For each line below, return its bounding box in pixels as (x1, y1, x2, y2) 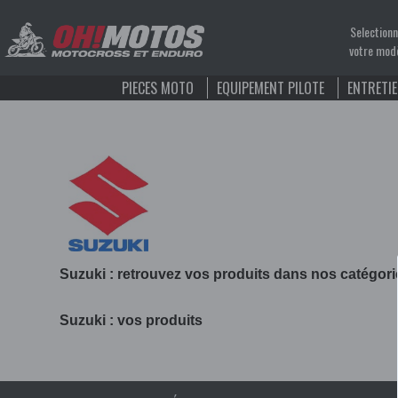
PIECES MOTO (122, 77, 194, 99)
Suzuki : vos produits (60, 312, 203, 329)
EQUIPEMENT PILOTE (217, 77, 324, 99)
